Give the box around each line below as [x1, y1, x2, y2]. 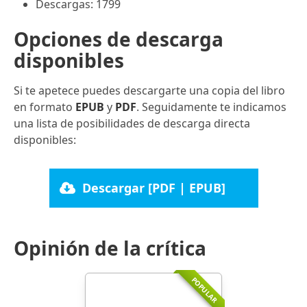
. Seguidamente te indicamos [136, 99, 286, 114]
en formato [14, 99, 75, 114]
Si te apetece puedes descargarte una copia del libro [14, 82, 285, 98]
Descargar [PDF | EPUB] [82, 179, 226, 196]
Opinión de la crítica [14, 234, 206, 261]
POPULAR [190, 275, 220, 305]
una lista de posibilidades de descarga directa [14, 115, 250, 131]
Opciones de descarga [14, 25, 223, 52]
